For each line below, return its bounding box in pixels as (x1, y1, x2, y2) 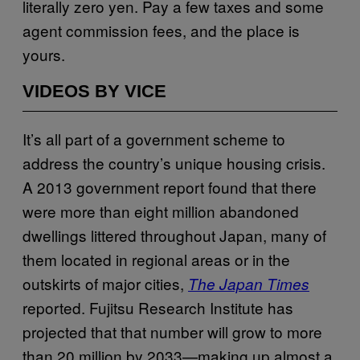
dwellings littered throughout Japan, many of (22, 223, 326, 246)
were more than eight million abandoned (22, 199, 299, 222)
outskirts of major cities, (22, 272, 188, 294)
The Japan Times (188, 272, 309, 294)
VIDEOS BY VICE (22, 80, 166, 101)
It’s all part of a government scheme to (22, 127, 285, 149)
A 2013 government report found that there (22, 175, 317, 198)
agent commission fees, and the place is (22, 18, 300, 41)
